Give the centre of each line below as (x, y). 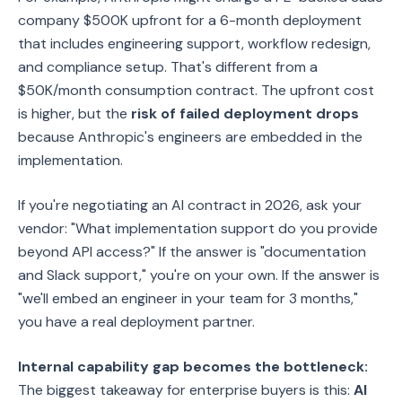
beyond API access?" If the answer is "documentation (192, 252)
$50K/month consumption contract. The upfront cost (196, 90)
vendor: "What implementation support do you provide (198, 228)
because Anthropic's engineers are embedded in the (190, 137)
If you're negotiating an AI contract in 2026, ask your (190, 205)
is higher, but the (74, 114)
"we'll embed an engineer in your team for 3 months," (188, 298)
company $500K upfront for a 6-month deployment (190, 20)
